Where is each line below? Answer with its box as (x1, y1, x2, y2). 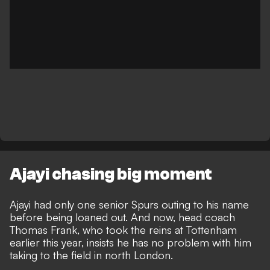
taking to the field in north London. (10, 248, 176, 262)
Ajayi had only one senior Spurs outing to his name (10, 198, 249, 212)
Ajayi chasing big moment (10, 165, 212, 184)
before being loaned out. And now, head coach (10, 210, 235, 224)
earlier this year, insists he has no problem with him (10, 236, 251, 250)
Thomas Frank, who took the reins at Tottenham (10, 223, 237, 237)
